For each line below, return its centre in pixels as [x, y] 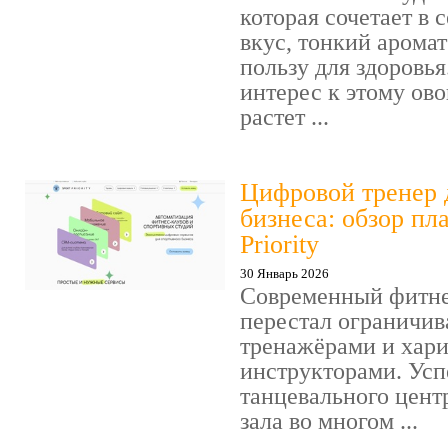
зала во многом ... [329, 421]
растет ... [284, 117]
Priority [279, 245]
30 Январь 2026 [284, 274]
